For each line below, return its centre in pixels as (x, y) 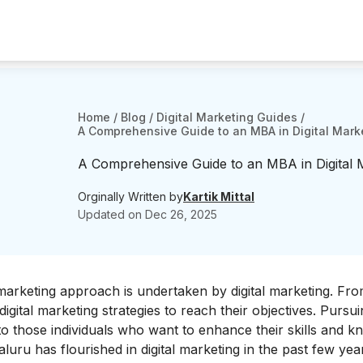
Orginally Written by (130, 196)
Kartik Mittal (219, 196)
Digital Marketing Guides (227, 117)
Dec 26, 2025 (181, 214)
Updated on (111, 214)
